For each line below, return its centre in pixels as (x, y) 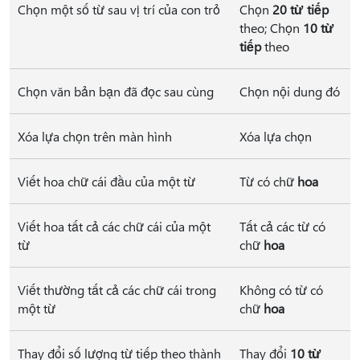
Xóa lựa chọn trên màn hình (95, 136)
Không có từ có (281, 290)
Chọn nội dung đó (290, 91)
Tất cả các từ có (282, 226)
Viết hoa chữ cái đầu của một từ (106, 181)
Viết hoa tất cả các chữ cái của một (114, 226)
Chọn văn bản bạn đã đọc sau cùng (116, 91)
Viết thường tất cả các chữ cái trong (117, 290)
